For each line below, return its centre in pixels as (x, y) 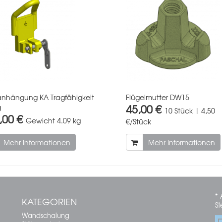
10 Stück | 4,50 (190, 110)
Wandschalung (46, 215)
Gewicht (40, 120)
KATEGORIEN (49, 201)
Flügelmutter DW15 (158, 97)
